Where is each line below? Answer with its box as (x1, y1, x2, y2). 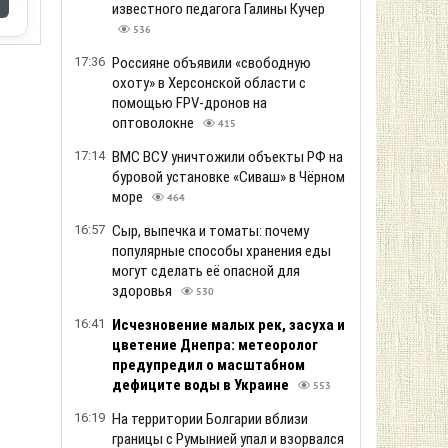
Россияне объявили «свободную (112, 54, 311, 72)
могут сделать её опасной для (112, 262, 300, 280)
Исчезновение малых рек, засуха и (112, 316, 345, 334)
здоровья (112, 282, 175, 300)
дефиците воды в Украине (112, 376, 292, 394)
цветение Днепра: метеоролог (112, 336, 318, 354)
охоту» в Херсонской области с (112, 74, 306, 92)
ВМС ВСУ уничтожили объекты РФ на (112, 148, 343, 166)
